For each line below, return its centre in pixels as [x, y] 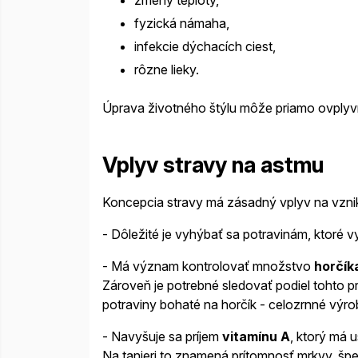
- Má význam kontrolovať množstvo [208, 266]
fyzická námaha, [182, 23]
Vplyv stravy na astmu [213, 165]
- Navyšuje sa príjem [162, 336]
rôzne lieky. [167, 69]
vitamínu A [256, 336]
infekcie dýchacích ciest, [205, 46]
